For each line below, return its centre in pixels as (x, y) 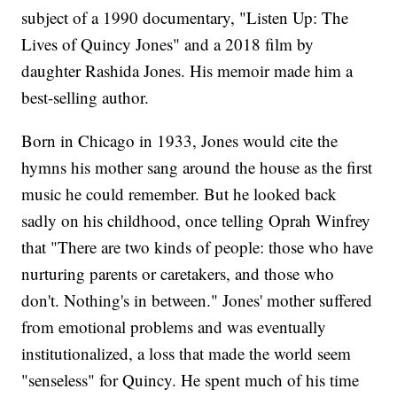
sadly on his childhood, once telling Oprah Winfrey (196, 221)
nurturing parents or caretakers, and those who (178, 274)
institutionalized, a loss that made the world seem (187, 354)
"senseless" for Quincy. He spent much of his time (191, 380)
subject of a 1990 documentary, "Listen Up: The (185, 18)
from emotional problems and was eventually (174, 327)
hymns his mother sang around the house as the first (197, 167)
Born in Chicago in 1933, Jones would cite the (180, 141)
